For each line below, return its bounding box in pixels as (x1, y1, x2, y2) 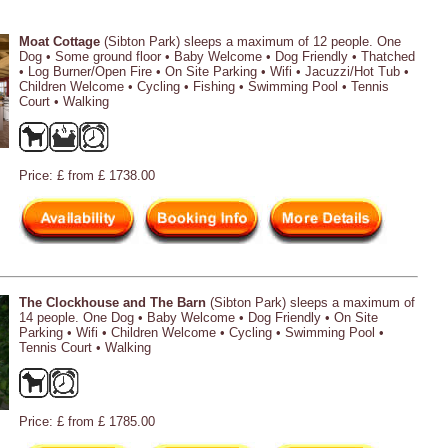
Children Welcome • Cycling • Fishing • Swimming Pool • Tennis (19, 78, 389, 94)
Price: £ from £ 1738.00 (19, 167, 155, 183)
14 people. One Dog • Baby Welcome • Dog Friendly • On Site (19, 309, 378, 325)
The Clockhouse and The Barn (19, 294, 206, 310)
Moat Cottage (19, 33, 100, 49)
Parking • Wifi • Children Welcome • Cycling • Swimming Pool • (19, 324, 384, 340)
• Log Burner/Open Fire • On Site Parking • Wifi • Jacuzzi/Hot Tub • (19, 63, 409, 79)
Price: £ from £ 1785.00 (19, 413, 155, 429)
